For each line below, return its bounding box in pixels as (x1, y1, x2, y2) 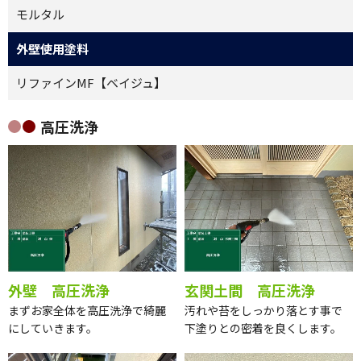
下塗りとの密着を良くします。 (185, 319, 342, 336)
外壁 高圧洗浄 (8, 279, 110, 301)
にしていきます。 (8, 319, 98, 336)
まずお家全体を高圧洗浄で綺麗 (8, 301, 166, 318)
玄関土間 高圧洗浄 (185, 279, 315, 301)
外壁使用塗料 (16, 40, 89, 57)
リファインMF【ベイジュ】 (16, 74, 166, 91)
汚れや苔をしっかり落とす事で (185, 301, 342, 318)
